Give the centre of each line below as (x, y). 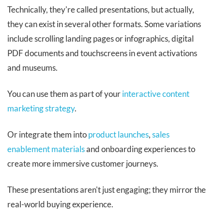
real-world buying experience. (60, 204)
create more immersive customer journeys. (83, 164)
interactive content (156, 94)
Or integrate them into (48, 135)
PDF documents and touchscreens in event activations (102, 53)
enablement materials (46, 149)
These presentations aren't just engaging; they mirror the (107, 190)
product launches (118, 135)
